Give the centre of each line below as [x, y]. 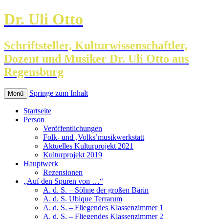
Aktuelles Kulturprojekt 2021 [88, 146]
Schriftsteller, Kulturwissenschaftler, [96, 45]
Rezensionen [63, 172]
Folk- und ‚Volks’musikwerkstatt [94, 137]
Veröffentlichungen [73, 128]
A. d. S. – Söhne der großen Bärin [96, 190]
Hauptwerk [41, 163]
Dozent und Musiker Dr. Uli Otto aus [96, 58]
